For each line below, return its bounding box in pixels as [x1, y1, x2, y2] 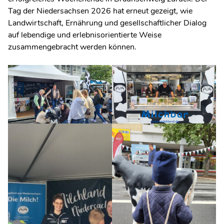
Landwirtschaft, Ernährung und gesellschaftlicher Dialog [8, 17, 206, 28]
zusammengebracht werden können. [8, 41, 136, 52]
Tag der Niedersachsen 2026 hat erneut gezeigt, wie [8, 5, 192, 16]
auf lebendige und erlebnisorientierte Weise [8, 29, 161, 40]
